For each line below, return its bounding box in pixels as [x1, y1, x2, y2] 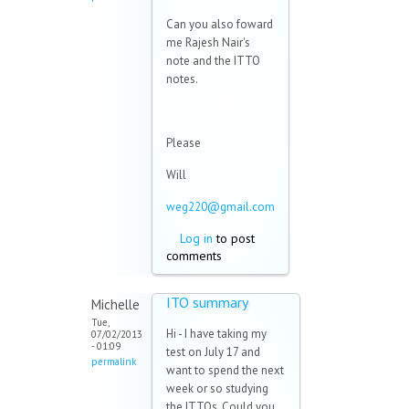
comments [166, 247, 222, 265]
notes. [166, 71, 198, 88]
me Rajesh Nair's [166, 35, 250, 51]
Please [166, 135, 201, 152]
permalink [91, 355, 136, 369]
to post [213, 230, 255, 247]
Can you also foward [166, 16, 273, 33]
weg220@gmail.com [166, 199, 275, 215]
